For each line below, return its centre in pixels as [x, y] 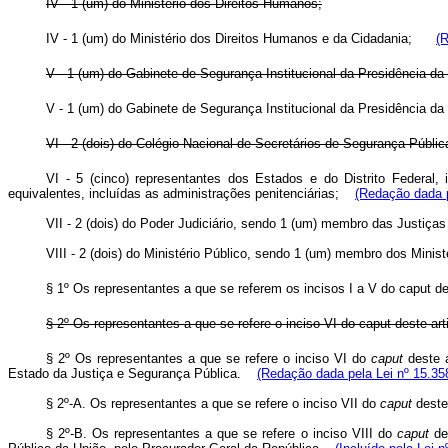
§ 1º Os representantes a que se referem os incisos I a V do [222, 288]
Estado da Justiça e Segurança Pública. [132, 373]
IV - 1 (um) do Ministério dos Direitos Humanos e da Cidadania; [241, 38]
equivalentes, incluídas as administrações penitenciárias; [181, 193]
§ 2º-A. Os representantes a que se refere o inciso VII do [213, 403]
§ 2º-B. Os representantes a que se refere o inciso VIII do [221, 433]
